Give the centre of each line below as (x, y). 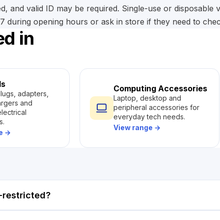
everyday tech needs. (149, 117)
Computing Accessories (160, 88)
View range (134, 127)
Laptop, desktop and (147, 98)
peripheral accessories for (156, 107)
